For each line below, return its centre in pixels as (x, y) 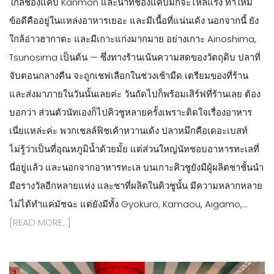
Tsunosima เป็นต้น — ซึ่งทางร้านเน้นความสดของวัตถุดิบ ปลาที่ (135, 57)
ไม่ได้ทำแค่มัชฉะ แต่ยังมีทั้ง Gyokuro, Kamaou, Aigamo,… (128, 204)
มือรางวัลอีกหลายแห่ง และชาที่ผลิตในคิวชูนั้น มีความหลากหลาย (136, 185)
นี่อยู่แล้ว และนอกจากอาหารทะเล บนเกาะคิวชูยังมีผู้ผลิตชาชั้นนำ (136, 167)
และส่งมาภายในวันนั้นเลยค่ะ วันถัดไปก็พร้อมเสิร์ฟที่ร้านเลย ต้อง (135, 94)
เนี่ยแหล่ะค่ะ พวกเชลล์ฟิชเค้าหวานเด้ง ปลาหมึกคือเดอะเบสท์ (128, 130)
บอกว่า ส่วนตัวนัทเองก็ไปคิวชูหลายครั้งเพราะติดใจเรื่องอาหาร (131, 112)
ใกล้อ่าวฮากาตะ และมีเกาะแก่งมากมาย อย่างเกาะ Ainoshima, (133, 39)
